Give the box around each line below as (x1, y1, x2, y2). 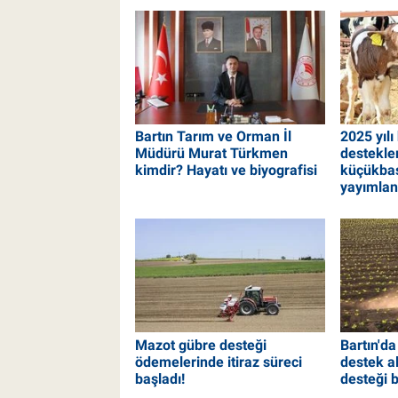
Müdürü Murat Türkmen (134, 145, 288, 163)
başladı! (134, 370, 185, 387)
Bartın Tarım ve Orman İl (134, 128, 291, 146)
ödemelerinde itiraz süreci (134, 353, 302, 370)
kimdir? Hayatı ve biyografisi (134, 162, 317, 179)
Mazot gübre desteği (134, 336, 267, 354)
